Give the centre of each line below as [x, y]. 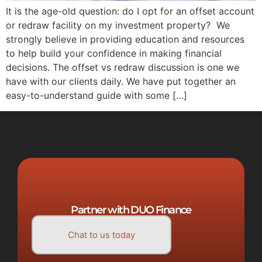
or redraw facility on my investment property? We [118, 25]
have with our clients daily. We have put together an [121, 82]
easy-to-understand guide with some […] [96, 96]
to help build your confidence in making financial [114, 54]
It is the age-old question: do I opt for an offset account [130, 11]
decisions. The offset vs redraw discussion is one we [123, 68]
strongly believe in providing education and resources [125, 39]
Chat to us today [101, 235]
